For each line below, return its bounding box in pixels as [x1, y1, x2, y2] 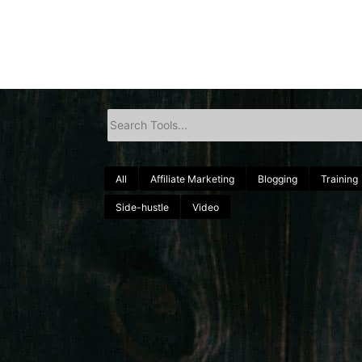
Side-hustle [116, 201, 170, 213]
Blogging [258, 173, 298, 185]
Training [321, 173, 359, 185]
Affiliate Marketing [150, 173, 235, 185]
